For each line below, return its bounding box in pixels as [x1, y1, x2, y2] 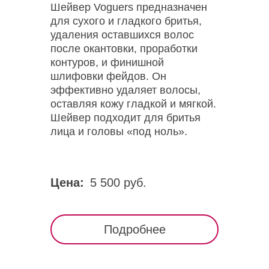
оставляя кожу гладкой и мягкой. [50, 98, 216, 110]
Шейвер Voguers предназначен [50, 1, 207, 13]
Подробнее [103, 223, 166, 236]
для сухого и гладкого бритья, [50, 15, 202, 27]
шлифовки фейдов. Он [50, 70, 166, 82]
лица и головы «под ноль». [50, 125, 187, 138]
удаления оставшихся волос [50, 29, 194, 41]
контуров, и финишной [50, 56, 164, 68]
